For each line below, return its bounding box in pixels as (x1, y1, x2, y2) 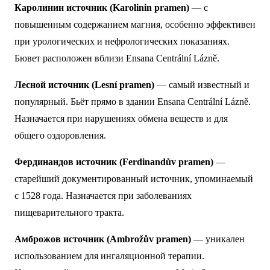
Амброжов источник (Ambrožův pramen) (14, 234, 191, 244)
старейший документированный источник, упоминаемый (14, 174, 253, 184)
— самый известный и (154, 80, 250, 90)
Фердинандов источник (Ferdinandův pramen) (14, 157, 213, 167)
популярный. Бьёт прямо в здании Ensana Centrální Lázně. (14, 96, 251, 107)
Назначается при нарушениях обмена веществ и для (14, 113, 228, 124)
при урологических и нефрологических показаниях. (14, 36, 230, 46)
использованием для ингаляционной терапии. (14, 251, 204, 261)
